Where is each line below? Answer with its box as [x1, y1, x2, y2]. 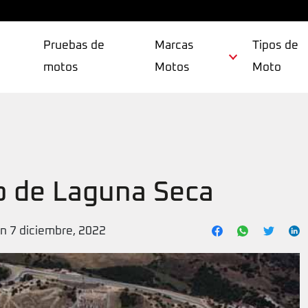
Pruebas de [43, 40, 104, 52]
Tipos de [252, 40, 299, 52]
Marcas [154, 40, 194, 52]
